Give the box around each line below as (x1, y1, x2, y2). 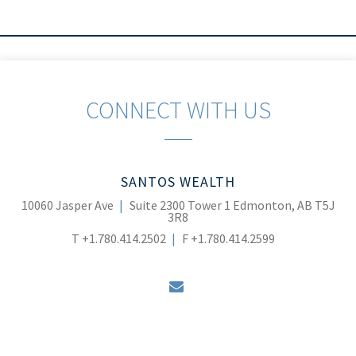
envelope (186, 277, 241, 295)
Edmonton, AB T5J (232, 197, 335, 213)
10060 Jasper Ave (21, 197, 114, 213)
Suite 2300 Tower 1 (129, 197, 230, 213)
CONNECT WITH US (85, 95, 271, 125)
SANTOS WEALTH (121, 172, 235, 191)
